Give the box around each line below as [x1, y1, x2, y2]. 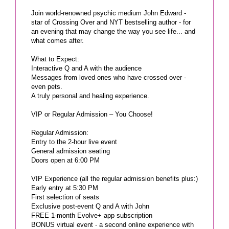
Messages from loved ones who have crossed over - [31, 73, 186, 81]
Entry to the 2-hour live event [31, 138, 117, 146]
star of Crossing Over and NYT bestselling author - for [31, 18, 191, 26]
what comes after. [31, 36, 84, 44]
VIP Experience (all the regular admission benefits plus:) [31, 174, 198, 182]
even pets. [31, 82, 62, 90]
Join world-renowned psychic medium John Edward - [31, 9, 186, 17]
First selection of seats [31, 193, 99, 201]
